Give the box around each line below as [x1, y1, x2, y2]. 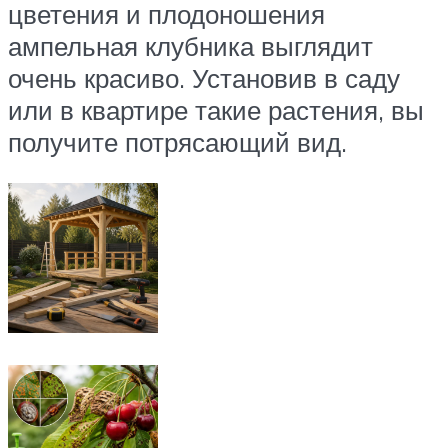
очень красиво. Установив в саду [8, 61, 400, 94]
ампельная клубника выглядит [8, 29, 373, 62]
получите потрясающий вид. [8, 125, 347, 158]
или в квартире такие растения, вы [8, 93, 424, 126]
